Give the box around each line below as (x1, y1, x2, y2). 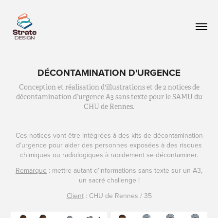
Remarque (16, 165, 47, 175)
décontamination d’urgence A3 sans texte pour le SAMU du (16, 92, 202, 101)
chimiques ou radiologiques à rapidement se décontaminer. (20, 149, 198, 160)
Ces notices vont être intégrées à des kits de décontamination (15, 130, 203, 140)
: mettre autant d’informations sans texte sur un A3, (47, 165, 202, 175)
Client (66, 190, 84, 200)
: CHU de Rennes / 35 (83, 190, 152, 200)
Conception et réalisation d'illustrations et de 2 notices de (18, 82, 200, 91)
